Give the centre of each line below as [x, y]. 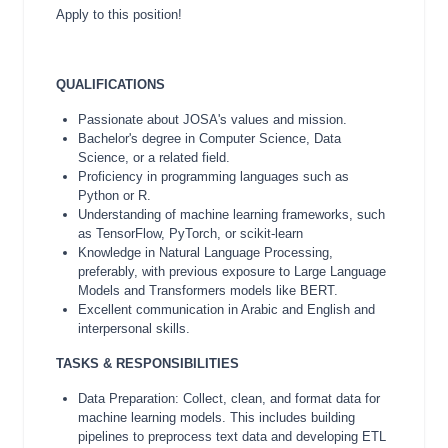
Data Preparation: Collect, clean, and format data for [229, 398]
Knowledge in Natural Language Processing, [205, 252]
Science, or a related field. [154, 157]
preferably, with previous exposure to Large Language [232, 271]
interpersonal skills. [134, 328]
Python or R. [114, 195]
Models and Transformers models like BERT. [208, 290]
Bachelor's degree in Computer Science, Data [209, 138]
